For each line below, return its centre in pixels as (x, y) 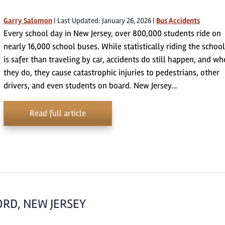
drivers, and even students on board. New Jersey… (90, 86)
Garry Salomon (28, 21)
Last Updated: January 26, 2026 (104, 21)
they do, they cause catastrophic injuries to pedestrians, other (112, 73)
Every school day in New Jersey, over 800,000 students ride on (113, 33)
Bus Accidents (178, 21)
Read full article (58, 113)
